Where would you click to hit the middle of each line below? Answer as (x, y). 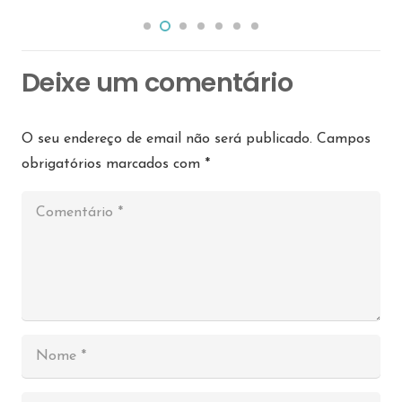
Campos (344, 140)
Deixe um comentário (160, 83)
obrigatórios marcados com (113, 165)
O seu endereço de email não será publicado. (167, 140)
